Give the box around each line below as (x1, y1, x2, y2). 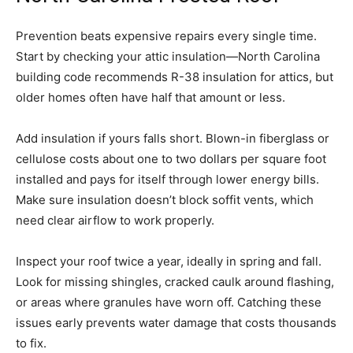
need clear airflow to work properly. (16, 213, 214, 229)
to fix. (16, 336, 46, 351)
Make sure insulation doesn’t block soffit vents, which (16, 192, 314, 208)
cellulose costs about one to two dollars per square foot (16, 151, 326, 167)
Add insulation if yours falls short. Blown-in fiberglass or (16, 131, 329, 147)
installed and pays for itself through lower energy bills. (16, 172, 319, 188)
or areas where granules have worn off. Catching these (16, 295, 321, 310)
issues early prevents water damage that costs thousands (16, 315, 336, 331)
